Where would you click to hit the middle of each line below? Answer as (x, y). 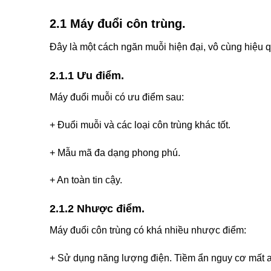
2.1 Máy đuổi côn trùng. (118, 24)
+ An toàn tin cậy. (86, 180)
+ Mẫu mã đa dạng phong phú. (115, 152)
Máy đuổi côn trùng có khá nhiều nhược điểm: (148, 230)
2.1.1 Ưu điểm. (87, 76)
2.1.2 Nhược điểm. (97, 209)
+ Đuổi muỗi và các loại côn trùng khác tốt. (140, 125)
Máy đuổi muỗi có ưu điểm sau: (117, 97)
